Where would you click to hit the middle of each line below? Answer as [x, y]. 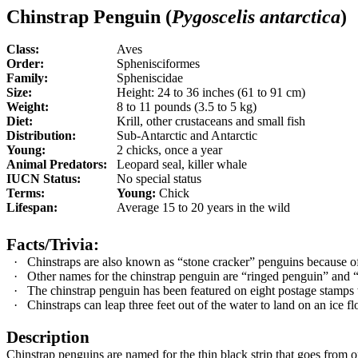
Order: [25, 64]
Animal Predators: [57, 164]
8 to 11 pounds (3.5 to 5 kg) [187, 107]
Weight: [28, 107]
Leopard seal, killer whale [182, 164]
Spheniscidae [150, 78]
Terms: [26, 193]
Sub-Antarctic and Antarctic [187, 135]
